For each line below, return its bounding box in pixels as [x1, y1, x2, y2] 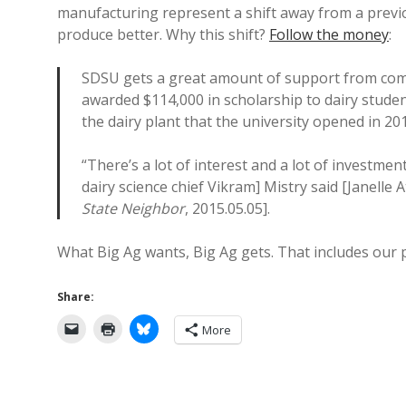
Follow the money [269, 24, 389, 44]
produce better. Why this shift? [57, 24, 269, 44]
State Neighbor [82, 198, 185, 218]
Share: [57, 289, 94, 304]
